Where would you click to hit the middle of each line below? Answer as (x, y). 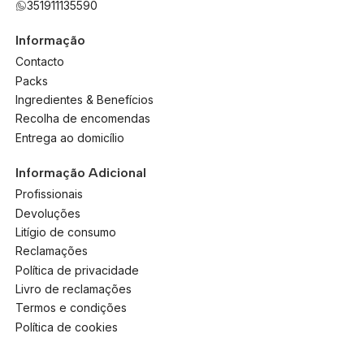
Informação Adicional (80, 173)
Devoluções (48, 213)
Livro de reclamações (73, 289)
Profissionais (49, 194)
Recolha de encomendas (82, 119)
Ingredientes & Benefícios (84, 100)
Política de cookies (66, 327)
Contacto (39, 62)
